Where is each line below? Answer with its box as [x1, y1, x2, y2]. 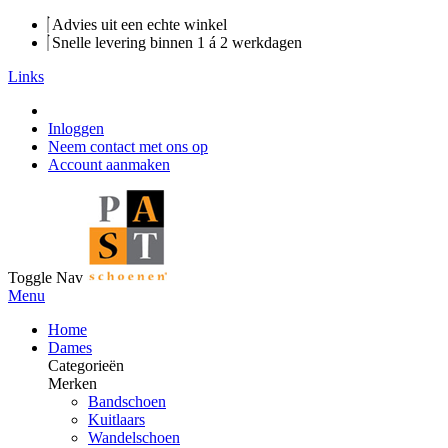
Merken [48, 375, 97, 392]
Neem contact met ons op [48, 138, 208, 155]
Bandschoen [88, 393, 166, 410]
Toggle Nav [8, 269, 83, 286]
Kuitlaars [88, 411, 145, 428]
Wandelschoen [88, 429, 180, 446]
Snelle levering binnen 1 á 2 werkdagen [48, 34, 302, 51]
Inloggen [48, 120, 104, 137]
